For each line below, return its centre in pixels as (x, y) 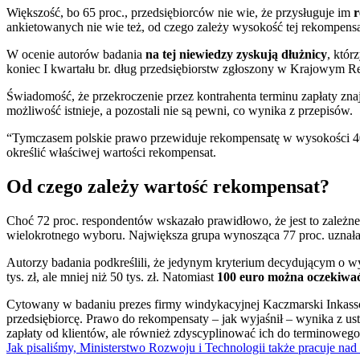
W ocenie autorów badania (76, 54)
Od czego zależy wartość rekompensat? (168, 186)
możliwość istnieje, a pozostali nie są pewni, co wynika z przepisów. (180, 110)
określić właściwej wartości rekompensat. (111, 152)
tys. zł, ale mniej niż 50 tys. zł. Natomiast (112, 276)
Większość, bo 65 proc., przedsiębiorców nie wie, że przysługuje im (180, 12)
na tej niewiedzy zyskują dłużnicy (236, 54)
